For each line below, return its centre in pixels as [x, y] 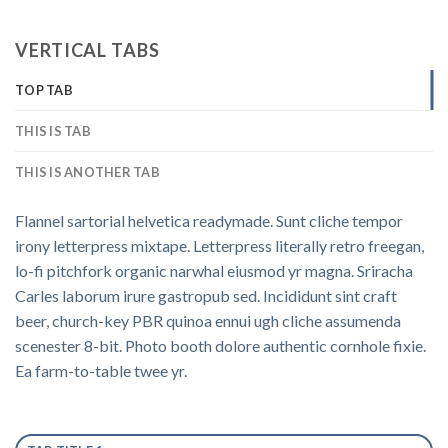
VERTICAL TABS [87, 49]
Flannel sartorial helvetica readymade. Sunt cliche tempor [209, 220]
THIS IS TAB [53, 130]
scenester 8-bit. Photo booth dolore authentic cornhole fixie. [220, 345]
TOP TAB [44, 89]
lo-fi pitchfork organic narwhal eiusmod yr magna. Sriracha [214, 270]
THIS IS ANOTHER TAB [87, 171]
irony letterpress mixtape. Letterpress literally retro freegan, [219, 245]
